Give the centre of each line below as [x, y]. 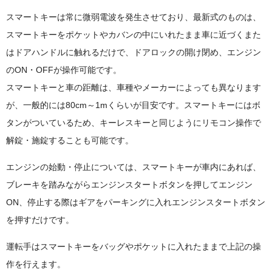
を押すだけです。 [40, 220]
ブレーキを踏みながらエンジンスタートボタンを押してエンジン [129, 185]
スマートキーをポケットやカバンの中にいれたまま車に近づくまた [134, 35]
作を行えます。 [36, 264]
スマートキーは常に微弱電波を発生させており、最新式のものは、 [134, 17]
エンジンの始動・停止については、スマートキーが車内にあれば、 [134, 167]
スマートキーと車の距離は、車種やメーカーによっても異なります [134, 88]
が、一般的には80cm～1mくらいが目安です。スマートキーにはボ [133, 105]
